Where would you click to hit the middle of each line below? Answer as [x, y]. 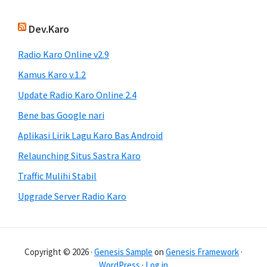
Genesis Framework [202, 252]
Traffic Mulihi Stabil [57, 176]
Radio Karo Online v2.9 [63, 54]
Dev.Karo [49, 29]
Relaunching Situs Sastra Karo [79, 156]
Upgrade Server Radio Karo [72, 196]
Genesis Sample [123, 252]
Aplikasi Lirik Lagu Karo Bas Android [90, 135]
